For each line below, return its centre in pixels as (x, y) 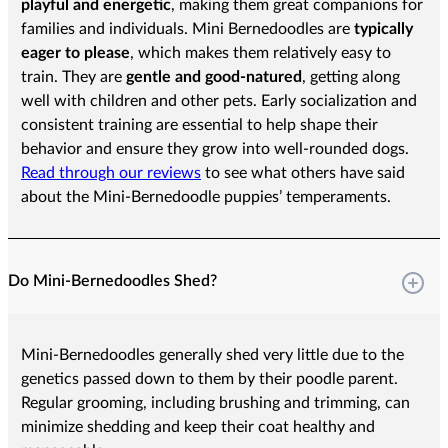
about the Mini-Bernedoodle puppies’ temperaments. (205, 197)
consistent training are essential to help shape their (199, 125)
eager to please (75, 53)
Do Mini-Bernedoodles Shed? (112, 280)
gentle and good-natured (213, 77)
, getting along (350, 77)
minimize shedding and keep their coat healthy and (197, 427)
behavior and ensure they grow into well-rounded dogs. (214, 149)
